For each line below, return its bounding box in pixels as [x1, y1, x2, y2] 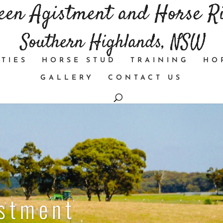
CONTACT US [108, 74, 183, 82]
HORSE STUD [42, 57, 116, 64]
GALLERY [40, 74, 94, 82]
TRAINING [130, 57, 189, 64]
